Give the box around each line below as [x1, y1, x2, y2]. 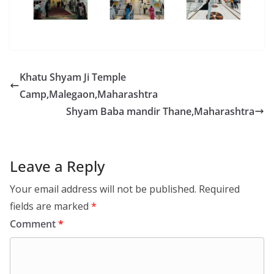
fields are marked [10, 199, 91, 213]
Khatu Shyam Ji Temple [20, 70, 126, 84]
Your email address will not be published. [10, 182, 196, 196]
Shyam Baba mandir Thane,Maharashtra [66, 105, 254, 119]
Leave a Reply [10, 156, 105, 177]
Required [199, 182, 240, 196]
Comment [10, 217, 58, 231]
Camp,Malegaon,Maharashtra [20, 87, 158, 102]
